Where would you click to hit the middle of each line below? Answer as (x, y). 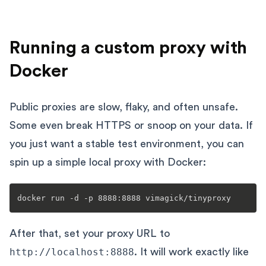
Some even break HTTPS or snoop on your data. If (131, 125)
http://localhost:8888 (72, 252)
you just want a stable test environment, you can (127, 143)
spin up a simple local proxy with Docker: (108, 162)
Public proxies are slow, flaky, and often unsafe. (124, 107)
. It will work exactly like (191, 251)
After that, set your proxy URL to (90, 233)
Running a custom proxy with (128, 48)
